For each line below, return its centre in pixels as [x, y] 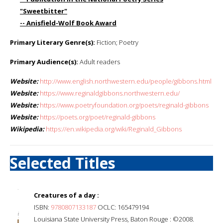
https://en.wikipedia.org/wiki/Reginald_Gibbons [114, 129]
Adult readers [99, 61]
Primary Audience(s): [44, 61]
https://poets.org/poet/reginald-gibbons [98, 117]
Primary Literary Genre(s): [53, 42]
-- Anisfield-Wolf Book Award [68, 23]
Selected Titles [63, 163]
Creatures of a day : [66, 195]
